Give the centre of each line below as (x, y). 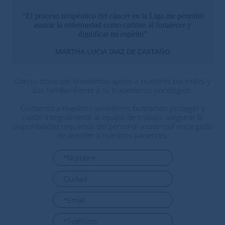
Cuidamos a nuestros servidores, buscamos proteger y (113, 108)
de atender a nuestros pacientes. (113, 135)
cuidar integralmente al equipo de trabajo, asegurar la (113, 117)
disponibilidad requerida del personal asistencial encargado (113, 126)
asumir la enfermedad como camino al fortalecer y (113, 25)
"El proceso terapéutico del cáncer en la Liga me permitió (113, 16)
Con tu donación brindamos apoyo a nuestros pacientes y (113, 81)
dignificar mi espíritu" (113, 34)
